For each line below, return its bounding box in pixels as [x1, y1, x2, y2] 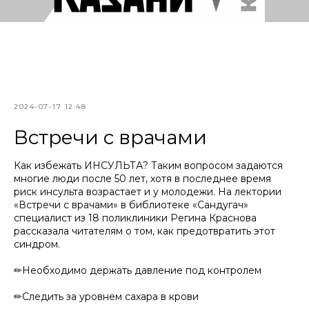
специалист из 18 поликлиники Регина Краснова [14, 212, 257, 224]
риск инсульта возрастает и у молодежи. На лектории [14, 186, 281, 198]
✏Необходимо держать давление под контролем [14, 264, 261, 277]
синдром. [14, 238, 60, 250]
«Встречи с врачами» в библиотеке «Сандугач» [14, 199, 248, 211]
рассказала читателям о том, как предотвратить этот [14, 225, 275, 237]
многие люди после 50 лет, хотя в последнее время [14, 172, 271, 185]
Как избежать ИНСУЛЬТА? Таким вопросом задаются [14, 159, 283, 172]
